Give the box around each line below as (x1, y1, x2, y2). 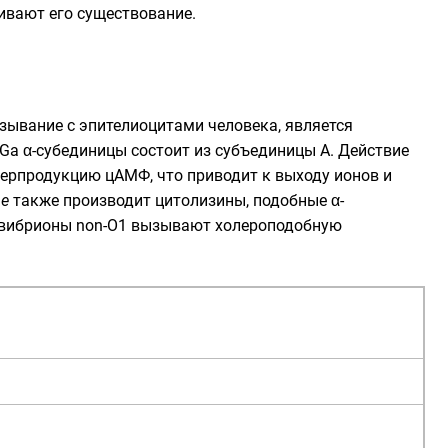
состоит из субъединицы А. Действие (127, 141, 409, 160)
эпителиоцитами (79, 116, 204, 135)
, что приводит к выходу (150, 166, 334, 185)
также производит (9, 191, 155, 210)
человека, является (204, 116, 353, 135)
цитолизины (155, 191, 246, 210)
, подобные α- (246, 191, 344, 210)
